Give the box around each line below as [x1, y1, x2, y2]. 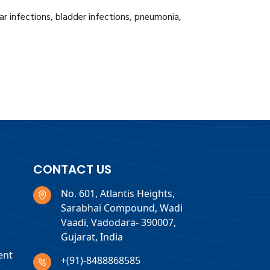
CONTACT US [33, 160, 111, 178]
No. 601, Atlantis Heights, [60, 186, 175, 200]
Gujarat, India [60, 230, 123, 243]
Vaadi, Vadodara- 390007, [60, 215, 176, 229]
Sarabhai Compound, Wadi [60, 201, 183, 215]
